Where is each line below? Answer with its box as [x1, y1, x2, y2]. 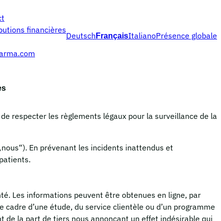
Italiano [128, 31, 156, 40]
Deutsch [66, 31, 96, 40]
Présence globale [156, 31, 217, 40]
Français [96, 31, 128, 40]
